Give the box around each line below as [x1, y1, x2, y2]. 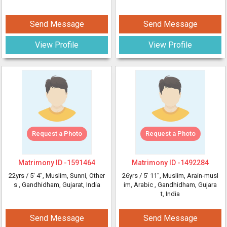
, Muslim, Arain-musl [160, 172, 218, 179]
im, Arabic [124, 181, 155, 188]
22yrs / [9, 172, 30, 179]
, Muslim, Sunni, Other [43, 172, 105, 179]
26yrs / [122, 172, 143, 179]
